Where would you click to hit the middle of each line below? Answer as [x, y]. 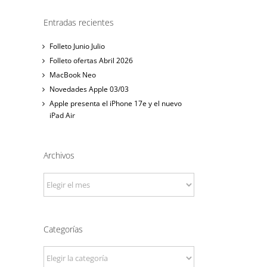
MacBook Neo [73, 75]
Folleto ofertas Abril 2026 [91, 61]
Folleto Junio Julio [77, 46]
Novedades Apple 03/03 [89, 89]
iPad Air [62, 116]
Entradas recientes [79, 22]
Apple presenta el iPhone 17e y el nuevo [116, 104]
